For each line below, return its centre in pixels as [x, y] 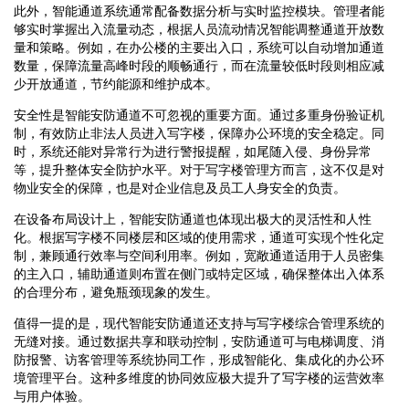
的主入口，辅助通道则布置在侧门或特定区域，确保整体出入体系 [199, 273]
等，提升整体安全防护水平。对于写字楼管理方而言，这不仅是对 [199, 169]
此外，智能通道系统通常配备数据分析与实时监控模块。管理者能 [199, 10]
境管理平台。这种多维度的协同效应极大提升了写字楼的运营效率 [199, 378]
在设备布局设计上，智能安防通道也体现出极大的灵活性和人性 [193, 219]
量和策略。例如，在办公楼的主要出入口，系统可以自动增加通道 [199, 47]
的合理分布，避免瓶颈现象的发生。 [116, 292]
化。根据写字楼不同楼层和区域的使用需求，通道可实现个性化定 [199, 237]
